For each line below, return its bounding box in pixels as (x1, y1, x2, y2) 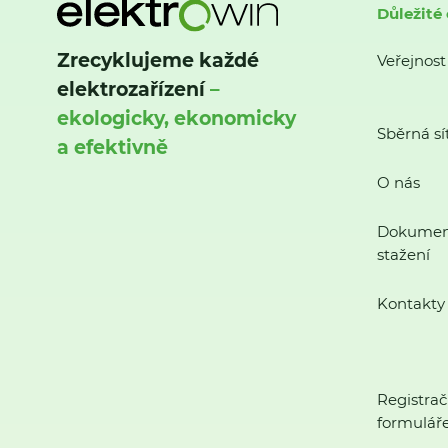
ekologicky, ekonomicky (57, 107, 296, 131)
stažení (376, 245, 430, 265)
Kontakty (376, 294, 445, 314)
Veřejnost (376, 51, 446, 71)
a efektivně (57, 136, 168, 160)
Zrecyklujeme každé (57, 49, 259, 73)
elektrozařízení (57, 78, 205, 102)
